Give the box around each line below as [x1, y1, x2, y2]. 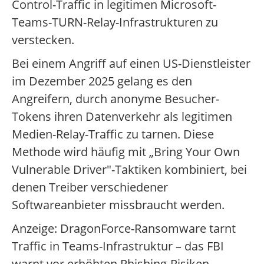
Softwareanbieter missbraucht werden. [12, 197, 225, 213]
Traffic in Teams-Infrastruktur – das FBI [12, 238, 224, 255]
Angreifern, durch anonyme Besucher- [12, 91, 219, 107]
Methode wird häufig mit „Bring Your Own [12, 144, 240, 160]
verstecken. [12, 32, 74, 48]
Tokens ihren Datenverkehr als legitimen [12, 108, 232, 125]
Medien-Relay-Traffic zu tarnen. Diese [12, 126, 214, 143]
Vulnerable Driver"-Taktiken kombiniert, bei [12, 161, 247, 178]
